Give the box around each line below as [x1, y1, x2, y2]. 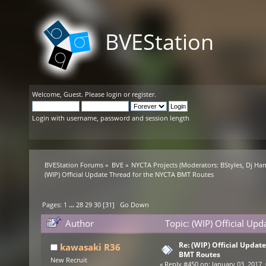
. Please [81, 90, 106, 99]
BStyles [220, 160, 242, 169]
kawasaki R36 [60, 241, 121, 254]
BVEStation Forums [45, 160, 104, 169]
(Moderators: [177, 160, 220, 169]
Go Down [120, 200, 150, 210]
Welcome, [32, 90, 64, 99]
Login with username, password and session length [32, 113, 189, 122]
